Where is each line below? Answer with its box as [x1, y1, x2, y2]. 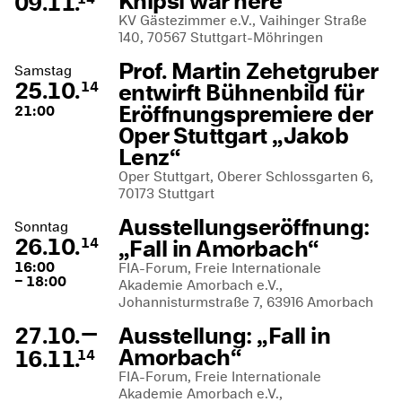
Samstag [14, 60, 72, 81]
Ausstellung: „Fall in [118, 319, 331, 352]
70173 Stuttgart [118, 183, 214, 204]
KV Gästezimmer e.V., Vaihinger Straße [118, 10, 367, 31]
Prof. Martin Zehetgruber [118, 55, 378, 87]
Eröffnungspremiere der [118, 98, 372, 130]
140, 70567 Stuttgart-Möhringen [118, 27, 323, 48]
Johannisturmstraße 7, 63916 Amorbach [118, 292, 373, 312]
